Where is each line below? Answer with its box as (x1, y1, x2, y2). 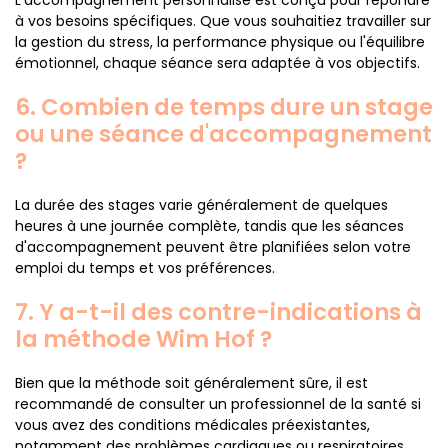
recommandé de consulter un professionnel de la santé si (15, 394, 421, 414)
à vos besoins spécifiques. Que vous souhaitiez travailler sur (15, 11, 431, 31)
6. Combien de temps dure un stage (15, 91, 433, 123)
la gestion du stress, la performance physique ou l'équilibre (15, 32, 425, 52)
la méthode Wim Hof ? (15, 323, 272, 355)
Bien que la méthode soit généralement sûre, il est (15, 373, 368, 393)
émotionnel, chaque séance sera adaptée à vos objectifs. (15, 53, 420, 73)
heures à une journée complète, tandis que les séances (15, 216, 404, 236)
